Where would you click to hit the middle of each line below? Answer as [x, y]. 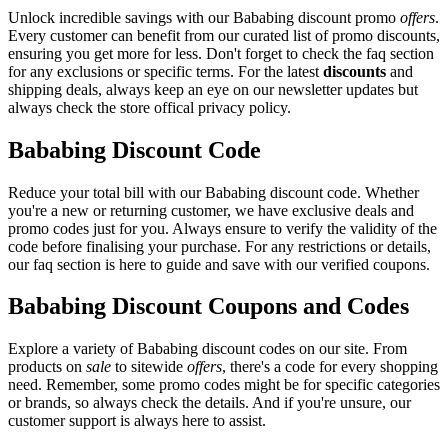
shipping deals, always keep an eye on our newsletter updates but [213, 89]
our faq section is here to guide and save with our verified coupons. [219, 264]
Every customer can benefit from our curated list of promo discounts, [224, 35]
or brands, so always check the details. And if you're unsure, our [209, 403]
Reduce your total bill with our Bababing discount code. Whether [213, 192]
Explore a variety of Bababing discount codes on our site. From [207, 349]
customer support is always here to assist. [137, 421]
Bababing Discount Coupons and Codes [208, 306]
